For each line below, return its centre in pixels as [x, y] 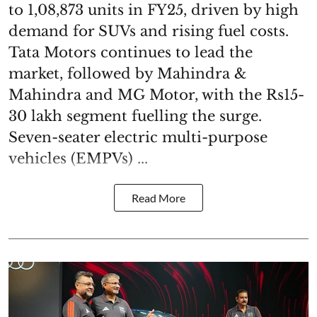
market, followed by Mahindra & [128, 73]
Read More [158, 197]
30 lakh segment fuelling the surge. [135, 116]
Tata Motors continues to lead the [131, 52]
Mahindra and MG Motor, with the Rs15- [156, 94]
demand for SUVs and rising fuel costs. [149, 31]
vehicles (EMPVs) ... [78, 158]
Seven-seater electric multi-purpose [138, 137]
